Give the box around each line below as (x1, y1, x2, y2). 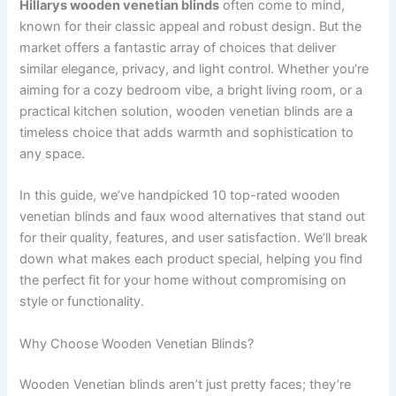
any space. (19, 145, 86, 162)
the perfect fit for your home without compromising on (19, 272, 347, 289)
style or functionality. (19, 293, 145, 310)
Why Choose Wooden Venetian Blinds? (19, 335, 255, 352)
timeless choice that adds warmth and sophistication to (19, 124, 354, 141)
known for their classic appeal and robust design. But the (19, 18, 362, 34)
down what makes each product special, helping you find (19, 251, 363, 268)
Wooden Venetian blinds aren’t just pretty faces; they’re (19, 376, 352, 392)
